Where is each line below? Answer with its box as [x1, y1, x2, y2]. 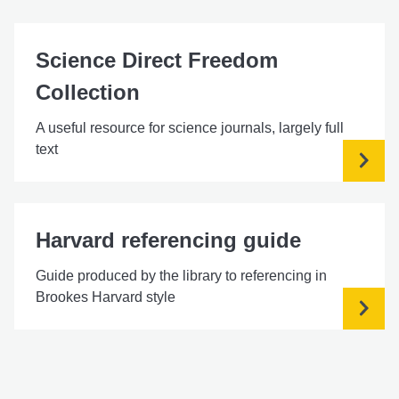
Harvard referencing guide [36, 227, 301, 252]
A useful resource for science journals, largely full [36, 119, 344, 135]
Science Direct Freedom [36, 47, 278, 72]
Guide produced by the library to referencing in [36, 267, 327, 283]
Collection [36, 79, 140, 104]
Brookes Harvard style [36, 289, 175, 305]
